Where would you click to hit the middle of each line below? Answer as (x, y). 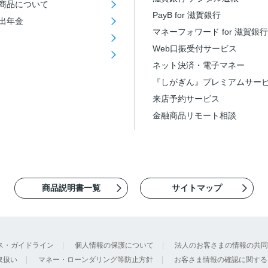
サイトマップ (197, 188)
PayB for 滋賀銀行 (187, 15)
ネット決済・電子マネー (199, 65)
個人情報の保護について (114, 245)
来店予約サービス (186, 99)
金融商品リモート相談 (194, 115)
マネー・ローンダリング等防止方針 (96, 260)
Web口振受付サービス (195, 48)
